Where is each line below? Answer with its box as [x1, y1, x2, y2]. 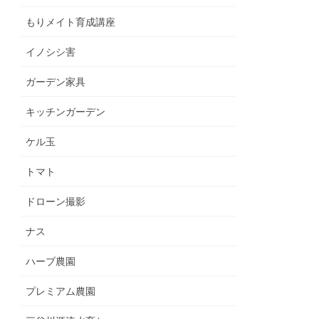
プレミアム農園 [26, 286, 96, 298]
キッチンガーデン [26, 106, 106, 118]
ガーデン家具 [26, 76, 86, 88]
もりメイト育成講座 [26, 16, 116, 28]
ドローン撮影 [26, 196, 86, 208]
